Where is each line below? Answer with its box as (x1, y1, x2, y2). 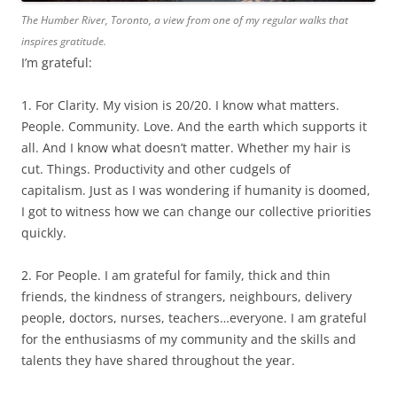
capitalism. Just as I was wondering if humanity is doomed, (21, 182, 370, 198)
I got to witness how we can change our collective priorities (21, 203, 371, 220)
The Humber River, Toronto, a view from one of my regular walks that (21, 12, 348, 27)
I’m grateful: (21, 54, 92, 71)
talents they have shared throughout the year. (21, 352, 295, 369)
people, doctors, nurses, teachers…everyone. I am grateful (21, 309, 367, 326)
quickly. (21, 224, 66, 241)
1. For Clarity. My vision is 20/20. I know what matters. (21, 97, 339, 113)
